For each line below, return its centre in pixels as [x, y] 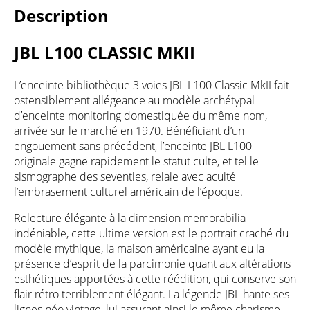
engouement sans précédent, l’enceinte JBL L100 [133, 146]
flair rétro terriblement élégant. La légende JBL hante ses [152, 294]
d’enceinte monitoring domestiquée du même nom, [140, 115]
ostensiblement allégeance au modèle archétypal [134, 100]
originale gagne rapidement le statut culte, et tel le [136, 161]
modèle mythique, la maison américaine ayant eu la [139, 248]
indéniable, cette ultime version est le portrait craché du [151, 233]
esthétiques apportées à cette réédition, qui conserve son [155, 279]
